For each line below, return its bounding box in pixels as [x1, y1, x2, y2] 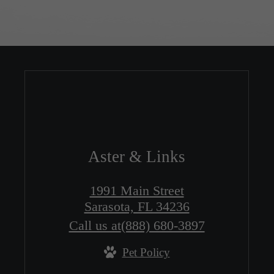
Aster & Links [88, 147, 185, 166]
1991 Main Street [89, 182, 184, 198]
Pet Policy [122, 245, 170, 259]
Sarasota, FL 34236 [84, 198, 190, 214]
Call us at [68, 217, 121, 233]
